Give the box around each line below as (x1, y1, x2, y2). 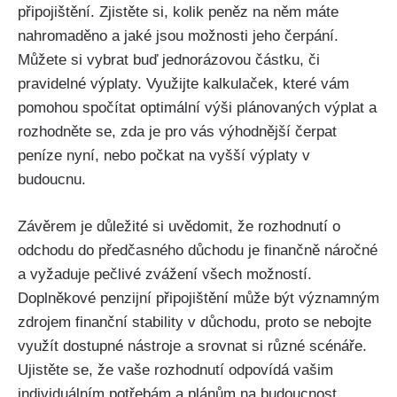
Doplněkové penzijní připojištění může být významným (18, 289, 379, 307)
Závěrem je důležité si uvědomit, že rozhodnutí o (18, 217, 340, 235)
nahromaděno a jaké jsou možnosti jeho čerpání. (18, 27, 339, 45)
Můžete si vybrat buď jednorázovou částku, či (18, 51, 320, 69)
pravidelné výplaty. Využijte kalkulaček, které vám (18, 75, 349, 93)
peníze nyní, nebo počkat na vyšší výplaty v (18, 147, 310, 165)
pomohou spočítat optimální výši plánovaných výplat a (18, 99, 377, 117)
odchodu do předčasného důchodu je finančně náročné (18, 241, 378, 259)
